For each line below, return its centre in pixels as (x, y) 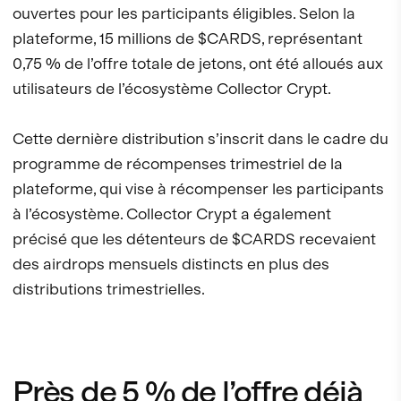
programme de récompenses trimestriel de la (178, 164)
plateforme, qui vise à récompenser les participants (198, 189)
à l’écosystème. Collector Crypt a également (172, 214)
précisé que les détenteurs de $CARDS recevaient (194, 239)
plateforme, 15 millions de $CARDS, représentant (188, 38)
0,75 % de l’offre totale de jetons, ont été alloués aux (198, 64)
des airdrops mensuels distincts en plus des (171, 264)
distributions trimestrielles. (109, 289)
